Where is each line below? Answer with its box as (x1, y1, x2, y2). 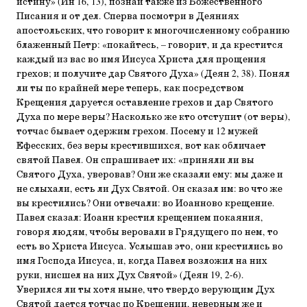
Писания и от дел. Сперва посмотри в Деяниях (16, 10, 239, 23)
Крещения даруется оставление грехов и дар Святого (16, 97, 273, 109)
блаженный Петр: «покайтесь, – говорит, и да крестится (16, 39, 283, 51)
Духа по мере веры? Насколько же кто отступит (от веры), (16, 111, 291, 123)
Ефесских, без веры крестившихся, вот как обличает (16, 140, 266, 152)
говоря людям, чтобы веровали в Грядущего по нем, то (16, 226, 278, 238)
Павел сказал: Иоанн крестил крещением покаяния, (16, 212, 263, 224)
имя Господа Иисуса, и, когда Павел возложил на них (16, 255, 267, 267)
